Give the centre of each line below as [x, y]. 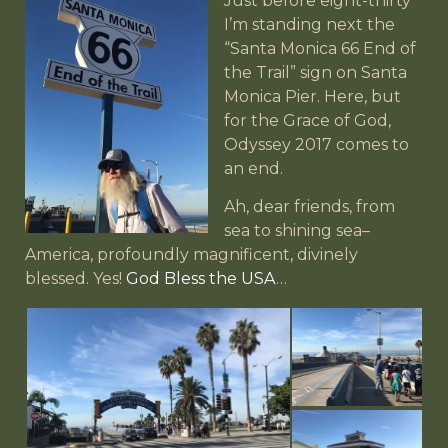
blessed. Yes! [75, 279]
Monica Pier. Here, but [312, 96]
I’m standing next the [309, 24]
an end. [253, 168]
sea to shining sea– [297, 231]
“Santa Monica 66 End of [320, 48]
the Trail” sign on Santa [315, 72]
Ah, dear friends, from [309, 207]
